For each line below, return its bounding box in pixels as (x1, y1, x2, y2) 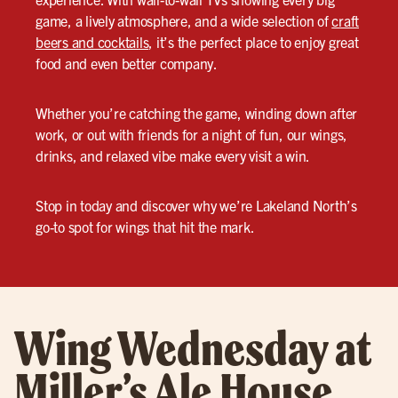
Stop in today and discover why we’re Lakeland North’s (36, 195, 357, 214)
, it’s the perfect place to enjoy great (148, 32, 359, 51)
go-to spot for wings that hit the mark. (36, 217, 255, 235)
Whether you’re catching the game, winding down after (36, 103, 357, 122)
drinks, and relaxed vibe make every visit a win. (36, 146, 310, 164)
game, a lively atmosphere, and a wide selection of (36, 11, 332, 29)
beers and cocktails (36, 32, 149, 51)
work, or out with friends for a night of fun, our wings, (36, 124, 347, 143)
